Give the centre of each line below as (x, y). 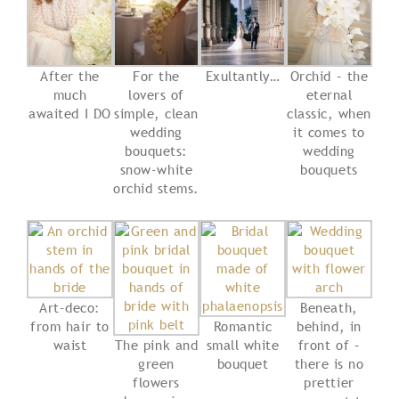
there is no (329, 363)
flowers (156, 382)
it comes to (329, 131)
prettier (329, 382)
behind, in (329, 326)
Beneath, (329, 307)
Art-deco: (70, 307)
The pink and (156, 344)
